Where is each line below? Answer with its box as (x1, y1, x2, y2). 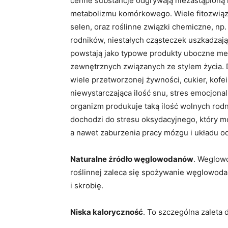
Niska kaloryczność (70, 207, 143, 217)
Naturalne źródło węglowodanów (70, 154, 193, 164)
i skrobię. (70, 181, 103, 190)
